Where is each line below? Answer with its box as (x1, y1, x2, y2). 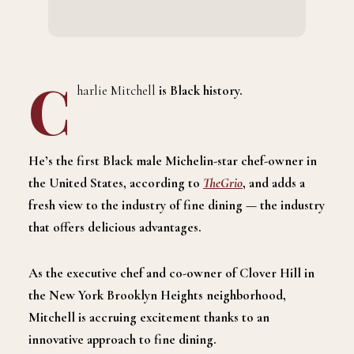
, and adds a (243, 174, 305, 191)
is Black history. (156, 81, 243, 99)
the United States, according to (28, 174, 203, 191)
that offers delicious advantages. (28, 218, 201, 235)
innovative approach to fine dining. (28, 330, 217, 348)
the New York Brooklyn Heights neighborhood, (28, 286, 286, 303)
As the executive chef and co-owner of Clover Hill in (28, 264, 314, 281)
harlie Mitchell (77, 81, 156, 99)
